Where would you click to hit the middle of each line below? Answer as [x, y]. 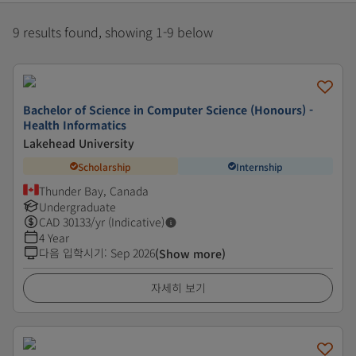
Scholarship [104, 166]
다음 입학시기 [72, 253]
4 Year [54, 238]
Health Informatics [75, 125]
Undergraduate [77, 207]
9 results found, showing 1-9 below [113, 32]
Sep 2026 [133, 253]
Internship [259, 166]
